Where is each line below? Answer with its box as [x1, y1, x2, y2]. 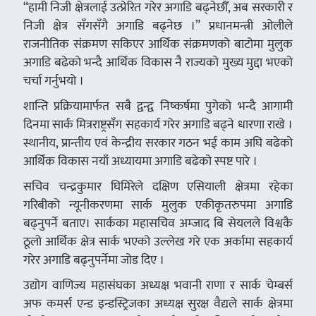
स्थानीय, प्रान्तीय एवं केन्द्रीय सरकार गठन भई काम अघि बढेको [23, 133, 293, 154]
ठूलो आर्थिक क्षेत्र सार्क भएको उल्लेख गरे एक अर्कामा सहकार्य [23, 231, 293, 253]
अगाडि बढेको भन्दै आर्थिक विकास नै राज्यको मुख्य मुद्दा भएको [23, 52, 293, 73]
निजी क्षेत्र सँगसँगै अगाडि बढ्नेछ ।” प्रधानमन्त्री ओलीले [23, 16, 293, 37]
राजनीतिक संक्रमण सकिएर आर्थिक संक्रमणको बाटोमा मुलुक [23, 34, 293, 55]
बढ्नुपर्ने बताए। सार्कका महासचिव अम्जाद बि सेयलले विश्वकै [23, 213, 293, 234]
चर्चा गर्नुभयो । [23, 71, 84, 92]
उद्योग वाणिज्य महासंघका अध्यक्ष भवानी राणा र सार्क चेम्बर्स [23, 275, 293, 296]
